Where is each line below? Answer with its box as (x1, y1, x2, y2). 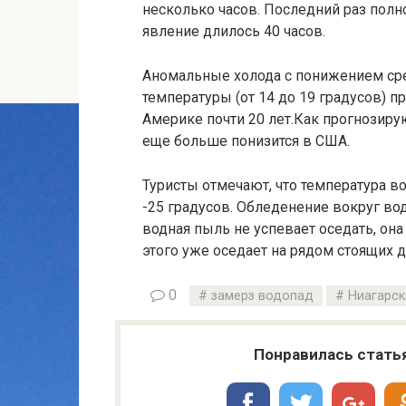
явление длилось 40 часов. (142, 23, 325, 41)
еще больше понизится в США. (142, 132, 350, 150)
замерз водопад (210, 288, 314, 304)
